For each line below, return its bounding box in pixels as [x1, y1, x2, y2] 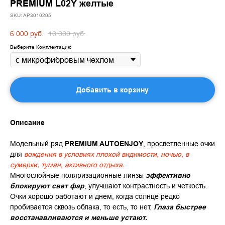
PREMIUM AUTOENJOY [65, 140, 143, 148]
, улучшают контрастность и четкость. [84, 182, 207, 190]
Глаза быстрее [154, 203, 206, 211]
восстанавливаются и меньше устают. [10, 213, 147, 222]
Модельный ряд [10, 140, 65, 148]
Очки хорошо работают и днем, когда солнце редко [10, 192, 180, 201]
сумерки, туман [10, 161, 61, 169]
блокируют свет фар [10, 182, 84, 190]
